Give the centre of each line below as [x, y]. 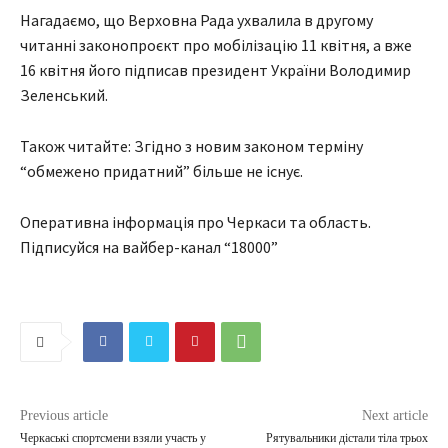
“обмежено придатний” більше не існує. [161, 170]
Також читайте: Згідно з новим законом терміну [191, 145]
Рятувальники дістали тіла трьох [346, 437]
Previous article [64, 415]
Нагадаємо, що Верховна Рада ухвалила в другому [196, 19]
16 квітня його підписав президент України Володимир [215, 69]
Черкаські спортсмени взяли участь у [113, 437]
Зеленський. [64, 94]
